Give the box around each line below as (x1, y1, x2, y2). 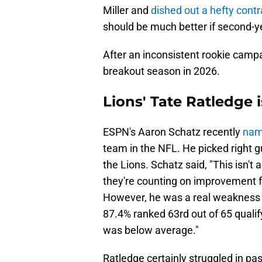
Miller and (103, 4, 151, 17)
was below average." (103, 224, 199, 237)
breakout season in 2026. (103, 65, 220, 78)
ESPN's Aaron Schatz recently (103, 126, 243, 139)
